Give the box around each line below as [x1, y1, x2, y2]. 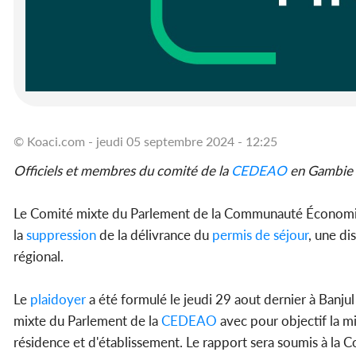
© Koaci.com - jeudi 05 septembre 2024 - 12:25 [14, 133, 277, 149]
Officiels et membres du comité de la [14, 162, 231, 180]
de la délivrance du [96, 226, 209, 244]
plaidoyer [27, 291, 86, 308]
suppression [23, 226, 96, 244]
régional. [14, 248, 64, 265]
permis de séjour [209, 226, 308, 244]
